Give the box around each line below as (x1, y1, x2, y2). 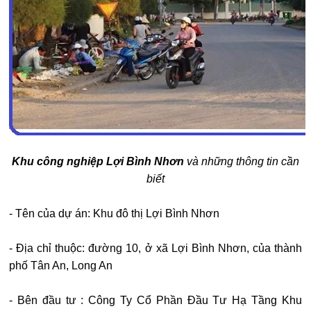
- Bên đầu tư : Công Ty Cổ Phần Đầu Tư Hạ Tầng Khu (9, 294, 302, 307)
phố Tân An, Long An (9, 260, 112, 272)
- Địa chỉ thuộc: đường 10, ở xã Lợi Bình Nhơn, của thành (9, 242, 302, 255)
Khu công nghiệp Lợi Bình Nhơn (12, 155, 184, 168)
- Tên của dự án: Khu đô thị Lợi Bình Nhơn (9, 208, 219, 220)
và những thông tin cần (184, 155, 299, 168)
